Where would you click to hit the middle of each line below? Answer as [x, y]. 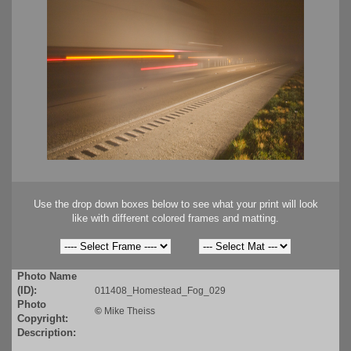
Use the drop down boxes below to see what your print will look [175, 204]
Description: [47, 333]
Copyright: [43, 319]
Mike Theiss [130, 311]
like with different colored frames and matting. [175, 219]
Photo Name [47, 277]
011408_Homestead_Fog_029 [160, 291]
